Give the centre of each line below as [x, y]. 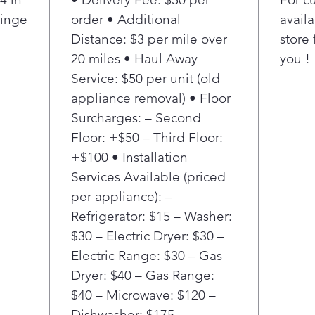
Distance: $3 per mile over [149, 39]
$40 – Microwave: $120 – [143, 295]
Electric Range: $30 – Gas [147, 256]
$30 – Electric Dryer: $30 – [148, 236]
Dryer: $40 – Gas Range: [143, 275]
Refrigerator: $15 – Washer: [152, 216]
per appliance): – [122, 197]
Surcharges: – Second [136, 118]
